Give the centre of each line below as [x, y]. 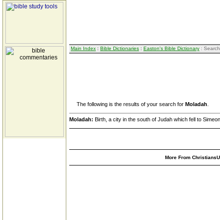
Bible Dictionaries [120, 48]
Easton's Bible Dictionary [171, 48]
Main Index [83, 48]
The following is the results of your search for [127, 104]
